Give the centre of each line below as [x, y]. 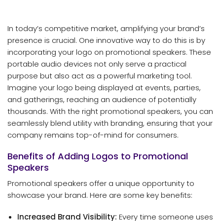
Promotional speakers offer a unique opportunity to [101, 184]
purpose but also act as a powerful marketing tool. [100, 75]
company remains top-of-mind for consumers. [93, 135]
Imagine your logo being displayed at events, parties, [104, 87]
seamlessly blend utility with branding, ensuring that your [110, 123]
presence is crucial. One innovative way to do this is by [106, 40]
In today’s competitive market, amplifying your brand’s [106, 28]
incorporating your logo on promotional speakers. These [109, 52]
